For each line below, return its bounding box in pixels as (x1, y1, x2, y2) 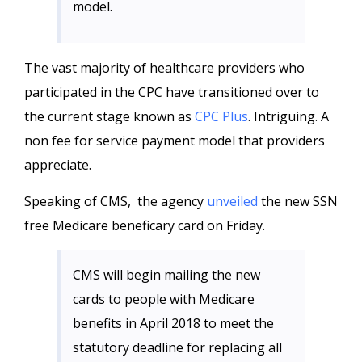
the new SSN (258, 192, 338, 210)
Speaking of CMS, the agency (24, 192, 207, 210)
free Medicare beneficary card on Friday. (24, 217, 265, 234)
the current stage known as (24, 107, 195, 125)
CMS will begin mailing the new (73, 266, 260, 284)
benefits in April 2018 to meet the (73, 314, 274, 332)
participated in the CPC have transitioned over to (24, 83, 319, 101)
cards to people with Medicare (73, 290, 255, 308)
